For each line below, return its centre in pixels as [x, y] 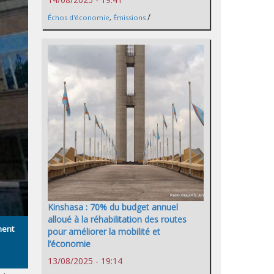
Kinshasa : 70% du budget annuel [113, 207]
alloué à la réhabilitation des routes [117, 219]
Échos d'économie [79, 18]
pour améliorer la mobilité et [104, 231]
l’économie [69, 243]
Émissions [129, 18]
